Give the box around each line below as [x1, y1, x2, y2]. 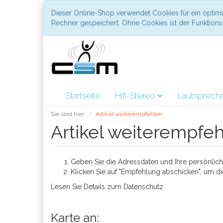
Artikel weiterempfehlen [96, 111, 162, 117]
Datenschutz [123, 183, 163, 191]
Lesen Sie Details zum [51, 183, 123, 191]
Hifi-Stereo [115, 91, 157, 101]
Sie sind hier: [51, 111, 86, 117]
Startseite [66, 91, 100, 101]
